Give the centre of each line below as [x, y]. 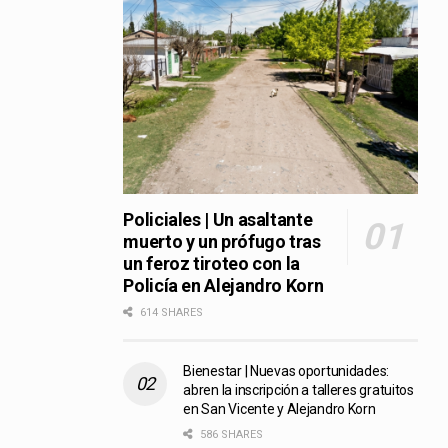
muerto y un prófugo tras [222, 241]
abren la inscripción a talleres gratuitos [298, 389]
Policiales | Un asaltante [218, 219]
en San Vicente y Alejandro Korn [279, 408]
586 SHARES [230, 434]
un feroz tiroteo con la [212, 263]
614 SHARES [170, 312]
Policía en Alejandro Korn [223, 285]
